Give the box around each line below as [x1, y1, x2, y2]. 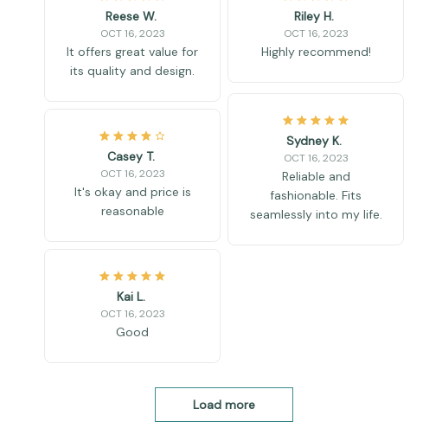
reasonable [81, 207, 155, 226]
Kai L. [99, 306, 133, 325]
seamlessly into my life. [253, 211, 407, 230]
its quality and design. [46, 45, 190, 64]
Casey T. [88, 144, 144, 163]
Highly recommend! [266, 23, 394, 42]
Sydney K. [296, 126, 360, 145]
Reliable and [290, 167, 370, 186]
